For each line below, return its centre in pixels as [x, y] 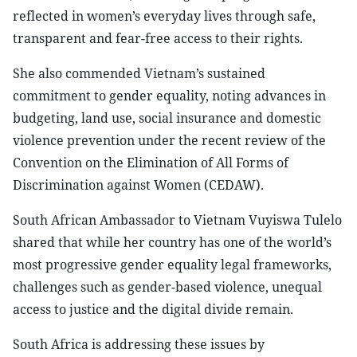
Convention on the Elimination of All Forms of [151, 163]
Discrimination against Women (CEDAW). [138, 185]
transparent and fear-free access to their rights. [158, 38]
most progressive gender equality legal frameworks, [172, 265]
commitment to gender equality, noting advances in [169, 96]
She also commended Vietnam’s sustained [139, 73]
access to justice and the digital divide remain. [153, 309]
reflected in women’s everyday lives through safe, [164, 16]
